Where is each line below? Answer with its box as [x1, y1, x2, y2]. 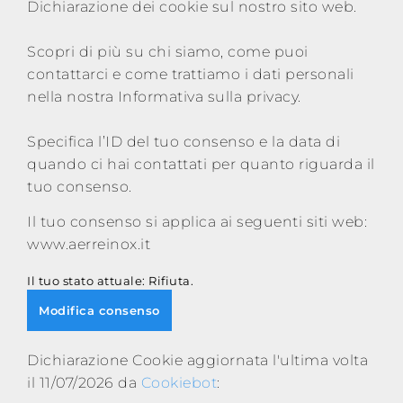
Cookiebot [140, 374, 217, 391]
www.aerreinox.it [27, 236, 150, 253]
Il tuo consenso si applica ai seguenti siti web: [27, 213, 367, 230]
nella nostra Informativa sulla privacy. [27, 88, 301, 105]
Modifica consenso [39, 303, 160, 318]
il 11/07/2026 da [27, 374, 141, 391]
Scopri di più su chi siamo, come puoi [27, 43, 309, 60]
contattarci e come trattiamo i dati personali [27, 66, 354, 83]
